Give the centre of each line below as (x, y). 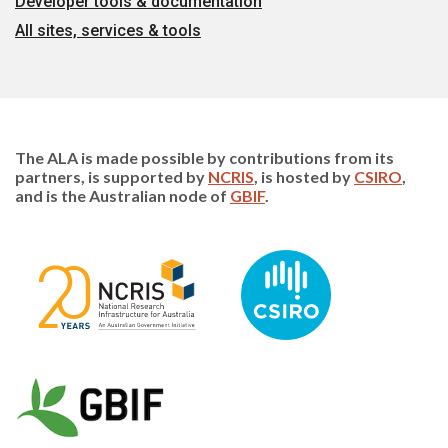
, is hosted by (304, 176)
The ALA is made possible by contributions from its (204, 157)
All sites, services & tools (108, 30)
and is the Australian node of (122, 195)
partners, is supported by (111, 176)
